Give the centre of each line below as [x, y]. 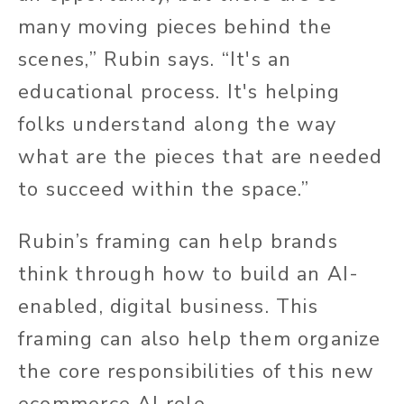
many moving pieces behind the [175, 28]
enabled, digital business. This [168, 307]
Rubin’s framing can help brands [178, 242]
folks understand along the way [178, 125]
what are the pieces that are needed [201, 157]
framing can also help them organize [200, 340]
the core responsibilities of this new [197, 372]
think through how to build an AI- [189, 275]
